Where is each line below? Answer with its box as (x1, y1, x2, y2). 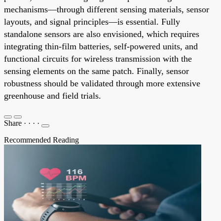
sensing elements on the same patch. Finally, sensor (4, 66, 189, 76)
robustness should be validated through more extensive (4, 78, 200, 88)
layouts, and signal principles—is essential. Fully (4, 16, 180, 27)
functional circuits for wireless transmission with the (4, 53, 192, 64)
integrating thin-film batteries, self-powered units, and (4, 41, 198, 51)
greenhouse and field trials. (4, 90, 101, 101)
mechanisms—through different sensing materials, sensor (4, 4, 209, 14)
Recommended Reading (4, 135, 79, 144)
